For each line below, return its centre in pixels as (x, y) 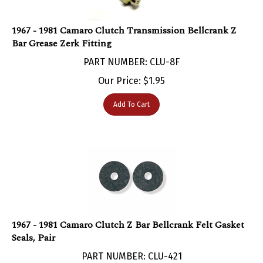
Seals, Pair (33, 226)
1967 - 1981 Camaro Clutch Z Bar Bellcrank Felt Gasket (128, 213)
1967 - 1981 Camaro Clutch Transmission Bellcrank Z (124, 18)
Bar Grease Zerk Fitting (62, 31)
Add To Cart (131, 92)
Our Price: (119, 69)
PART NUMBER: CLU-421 (131, 244)
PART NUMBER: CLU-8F (131, 50)
